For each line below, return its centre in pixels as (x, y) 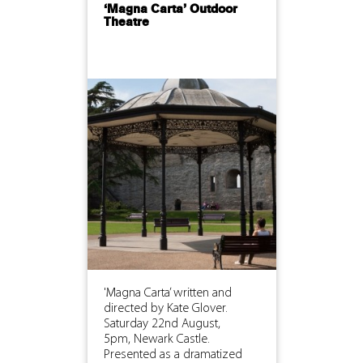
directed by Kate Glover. (165, 308)
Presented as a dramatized (173, 354)
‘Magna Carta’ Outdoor (170, 9)
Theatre (126, 22)
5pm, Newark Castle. (156, 339)
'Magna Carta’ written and (167, 293)
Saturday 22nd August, (162, 324)
